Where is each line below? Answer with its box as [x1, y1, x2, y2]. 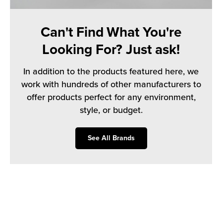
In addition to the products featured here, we [23, 65, 199, 77]
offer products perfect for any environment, [26, 91, 196, 103]
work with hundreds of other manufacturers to [21, 78, 201, 90]
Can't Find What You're [40, 23, 182, 41]
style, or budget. [79, 104, 143, 115]
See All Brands [87, 133, 135, 142]
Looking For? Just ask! [42, 41, 180, 58]
